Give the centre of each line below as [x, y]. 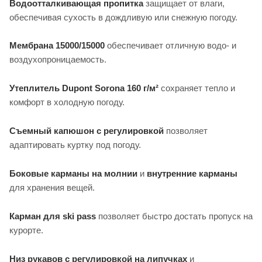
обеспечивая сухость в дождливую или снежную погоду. [123, 17]
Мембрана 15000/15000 [57, 46]
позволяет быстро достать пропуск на [174, 216]
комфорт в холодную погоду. [67, 102]
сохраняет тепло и [197, 88]
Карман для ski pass [53, 216]
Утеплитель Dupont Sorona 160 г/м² [84, 88]
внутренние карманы [192, 174]
